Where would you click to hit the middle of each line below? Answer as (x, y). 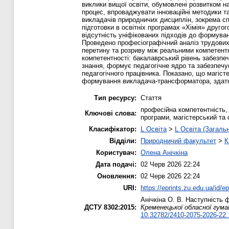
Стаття (151, 98)
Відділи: (123, 141)
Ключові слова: (111, 113)
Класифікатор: (113, 129)
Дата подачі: (116, 164)
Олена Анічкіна (164, 152)
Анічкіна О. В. (162, 199)
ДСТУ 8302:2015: (110, 207)
